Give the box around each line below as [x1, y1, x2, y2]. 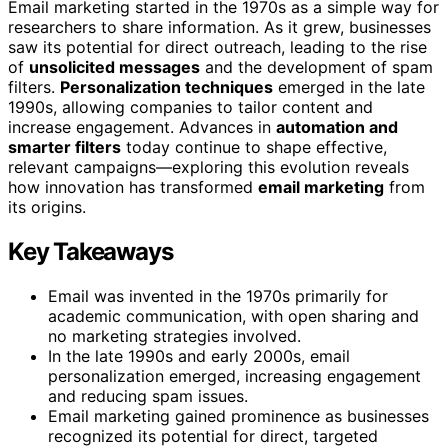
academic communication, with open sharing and [48, 306, 419, 327]
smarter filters [8, 137, 121, 158]
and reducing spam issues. [48, 386, 248, 407]
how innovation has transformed [8, 177, 258, 198]
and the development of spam [200, 57, 433, 78]
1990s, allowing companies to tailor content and [8, 97, 373, 118]
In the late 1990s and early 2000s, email [48, 346, 350, 367]
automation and [276, 117, 398, 138]
